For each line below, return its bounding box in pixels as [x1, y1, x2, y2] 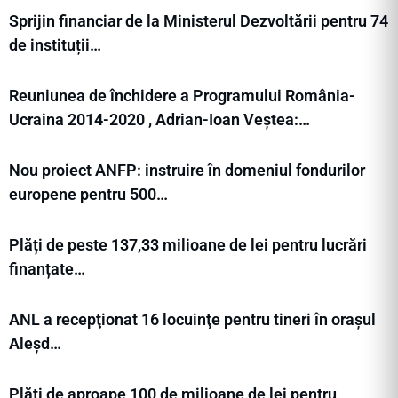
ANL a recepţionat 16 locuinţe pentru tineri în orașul [9, 310, 376, 330]
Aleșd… [9, 334, 61, 354]
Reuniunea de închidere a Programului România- [9, 86, 355, 106]
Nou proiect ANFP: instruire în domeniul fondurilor [9, 161, 365, 180]
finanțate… [9, 259, 85, 279]
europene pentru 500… [9, 185, 168, 204]
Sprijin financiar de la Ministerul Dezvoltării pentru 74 [9, 12, 388, 31]
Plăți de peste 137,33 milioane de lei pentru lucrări [9, 235, 367, 255]
